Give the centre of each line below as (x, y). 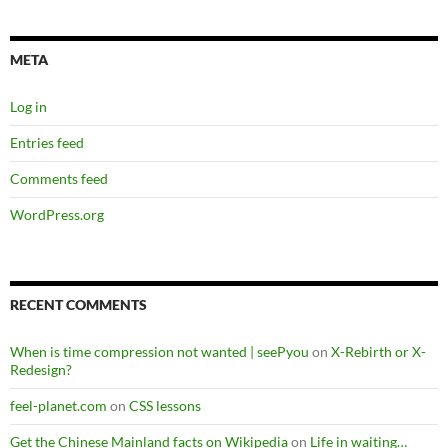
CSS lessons (165, 405)
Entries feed (47, 142)
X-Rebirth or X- (378, 351)
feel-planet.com (58, 405)
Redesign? (41, 369)
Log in (28, 106)
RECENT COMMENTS (78, 304)
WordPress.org (57, 214)
